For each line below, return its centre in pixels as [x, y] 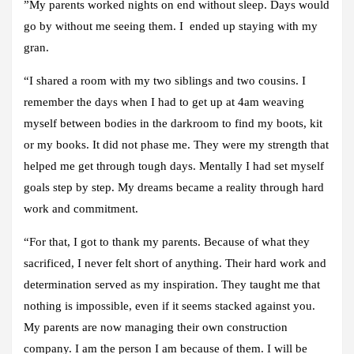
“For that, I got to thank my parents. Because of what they [167, 241]
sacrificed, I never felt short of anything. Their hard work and [175, 263]
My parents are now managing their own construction [156, 327]
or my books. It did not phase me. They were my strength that [176, 144]
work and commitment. [81, 208]
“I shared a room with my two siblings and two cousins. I [165, 80]
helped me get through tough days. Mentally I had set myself [174, 166]
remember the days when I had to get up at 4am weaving [164, 102]
